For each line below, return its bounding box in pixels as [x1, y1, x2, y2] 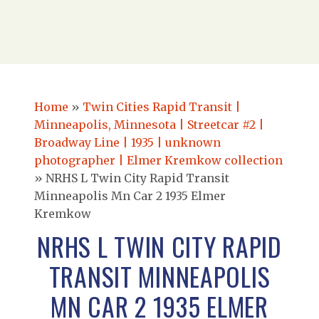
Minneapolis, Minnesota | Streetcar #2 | [34, 117, 264, 132]
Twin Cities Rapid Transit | [83, 100, 241, 114]
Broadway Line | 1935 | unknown [34, 135, 221, 150]
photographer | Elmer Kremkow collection [34, 153, 283, 167]
